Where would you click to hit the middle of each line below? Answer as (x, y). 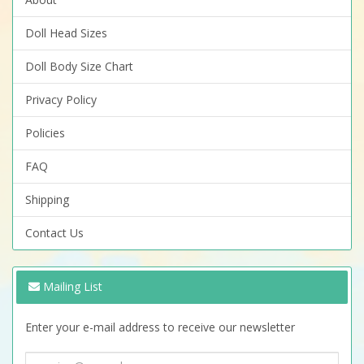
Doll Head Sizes (66, 33)
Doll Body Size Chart (79, 67)
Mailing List (71, 287)
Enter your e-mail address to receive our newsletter (160, 327)
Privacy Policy (61, 100)
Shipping (47, 200)
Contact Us (54, 233)
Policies (45, 133)
